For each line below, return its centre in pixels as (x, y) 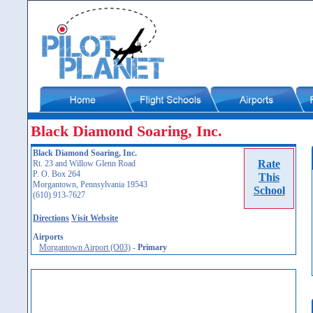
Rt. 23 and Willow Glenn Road (84, 163)
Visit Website (95, 218)
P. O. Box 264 (57, 174)
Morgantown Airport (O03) (85, 247)
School (269, 190)
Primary (152, 247)
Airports (48, 237)
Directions (51, 218)
